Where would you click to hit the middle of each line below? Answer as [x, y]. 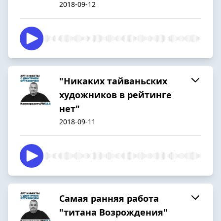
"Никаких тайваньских [113, 81]
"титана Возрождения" [113, 212]
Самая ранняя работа [109, 198]
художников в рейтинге [115, 94]
